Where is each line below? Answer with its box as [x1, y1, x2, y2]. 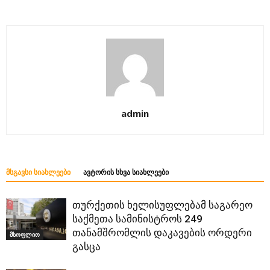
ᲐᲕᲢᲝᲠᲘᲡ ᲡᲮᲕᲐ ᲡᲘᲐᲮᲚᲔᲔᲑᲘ [83, 168, 169, 177]
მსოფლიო [10, 230, 40, 239]
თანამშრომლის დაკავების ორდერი [72, 227, 252, 239]
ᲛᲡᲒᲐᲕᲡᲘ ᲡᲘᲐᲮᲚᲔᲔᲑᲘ [6, 168, 71, 177]
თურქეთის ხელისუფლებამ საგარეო [72, 199, 253, 212]
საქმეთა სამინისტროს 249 [72, 213, 202, 225]
